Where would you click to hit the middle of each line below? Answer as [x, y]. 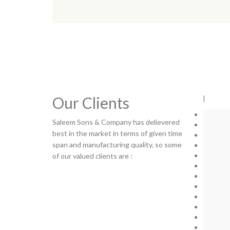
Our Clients [91, 103]
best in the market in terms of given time [117, 133]
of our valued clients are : [92, 156]
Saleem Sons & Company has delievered [116, 122]
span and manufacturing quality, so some [117, 145]
